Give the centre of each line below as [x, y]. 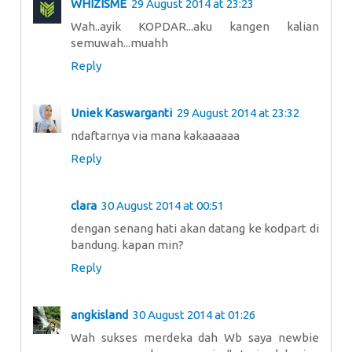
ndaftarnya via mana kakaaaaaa [155, 136]
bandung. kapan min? [127, 245]
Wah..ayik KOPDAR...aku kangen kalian [195, 27]
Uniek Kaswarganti [121, 113]
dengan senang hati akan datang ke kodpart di [195, 229]
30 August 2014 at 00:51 [163, 206]
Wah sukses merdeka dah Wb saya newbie [195, 338]
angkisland [99, 315]
